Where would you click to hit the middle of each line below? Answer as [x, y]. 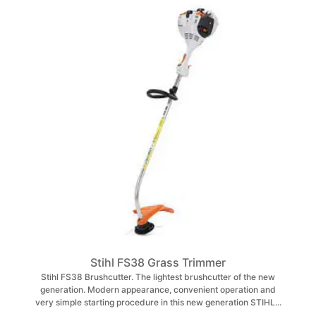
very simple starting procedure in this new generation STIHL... [158, 302]
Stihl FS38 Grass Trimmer [158, 262]
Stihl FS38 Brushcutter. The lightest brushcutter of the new [158, 277]
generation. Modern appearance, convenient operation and [158, 290]
